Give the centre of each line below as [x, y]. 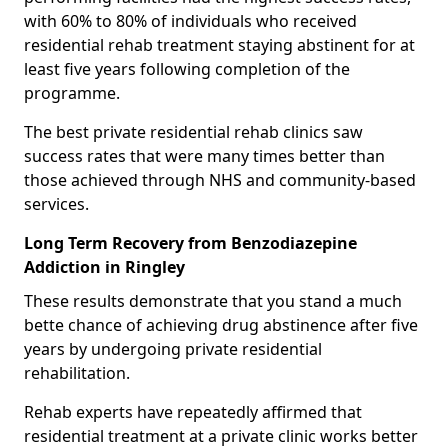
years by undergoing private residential [173, 348]
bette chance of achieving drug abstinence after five [221, 324]
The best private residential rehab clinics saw [193, 131]
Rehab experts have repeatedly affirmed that [193, 411]
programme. [74, 92]
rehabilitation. [77, 372]
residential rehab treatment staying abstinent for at [219, 44]
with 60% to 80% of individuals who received [190, 20]
